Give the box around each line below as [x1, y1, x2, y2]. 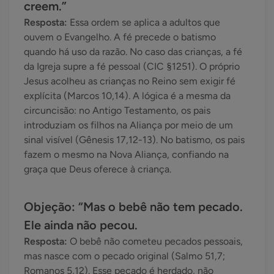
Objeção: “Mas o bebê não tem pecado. [24, 199, 243, 215]
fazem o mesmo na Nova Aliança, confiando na [24, 149, 229, 161]
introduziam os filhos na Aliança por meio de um [24, 119, 233, 131]
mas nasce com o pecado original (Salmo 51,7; [24, 250, 225, 262]
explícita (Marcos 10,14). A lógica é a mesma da [24, 90, 231, 102]
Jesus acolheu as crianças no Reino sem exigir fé [24, 75, 235, 87]
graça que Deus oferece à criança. [24, 163, 171, 176]
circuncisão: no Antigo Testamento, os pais [24, 105, 210, 117]
